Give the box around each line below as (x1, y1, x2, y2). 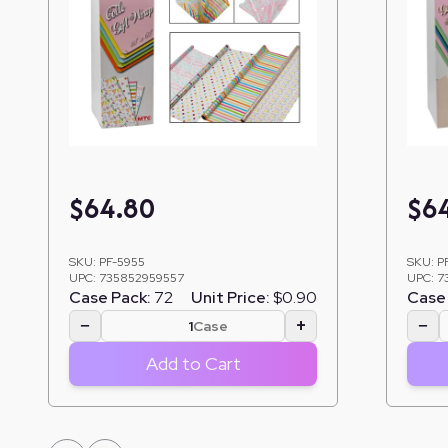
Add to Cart (145, 351, 241, 375)
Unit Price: (191, 286, 270, 308)
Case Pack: (69, 286, 151, 308)
